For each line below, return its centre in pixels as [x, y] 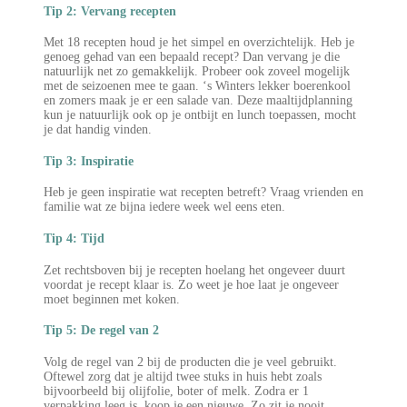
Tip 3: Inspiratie [89, 161]
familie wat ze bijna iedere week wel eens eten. [164, 207]
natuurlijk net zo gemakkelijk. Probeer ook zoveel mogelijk [197, 72]
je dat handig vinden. [98, 130]
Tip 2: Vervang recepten [110, 11]
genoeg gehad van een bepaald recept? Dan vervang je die [192, 57]
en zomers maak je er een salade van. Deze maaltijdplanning [198, 101]
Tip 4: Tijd [74, 239]
